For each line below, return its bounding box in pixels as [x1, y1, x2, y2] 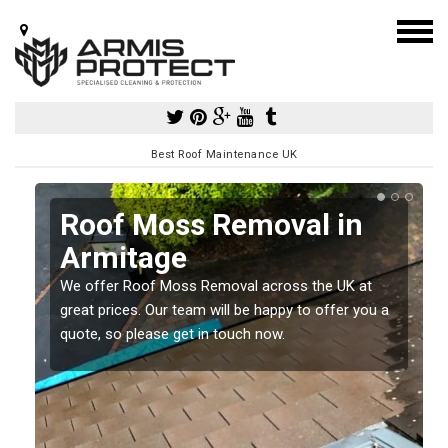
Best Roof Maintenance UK [150, 147, 298, 161]
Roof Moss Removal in [60, 206, 363, 242]
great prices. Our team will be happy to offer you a [60, 300, 389, 319]
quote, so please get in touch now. [60, 324, 285, 343]
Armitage [60, 239, 187, 275]
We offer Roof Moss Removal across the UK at [60, 276, 372, 295]
